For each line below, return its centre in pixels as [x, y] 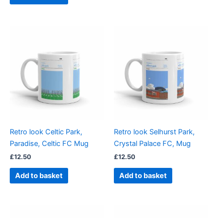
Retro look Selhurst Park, [154, 132]
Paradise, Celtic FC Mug [49, 143]
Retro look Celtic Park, [46, 132]
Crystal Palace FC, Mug [152, 143]
